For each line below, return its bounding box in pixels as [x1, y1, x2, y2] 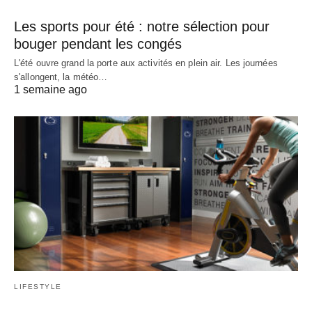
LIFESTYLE [14, 282, 62, 290]
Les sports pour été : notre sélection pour [14, 19, 270, 35]
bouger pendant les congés [14, 36, 182, 52]
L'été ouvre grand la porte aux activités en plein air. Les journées [14, 58, 278, 69]
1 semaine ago [14, 84, 87, 96]
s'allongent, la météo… [14, 72, 108, 83]
